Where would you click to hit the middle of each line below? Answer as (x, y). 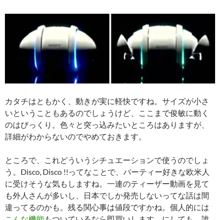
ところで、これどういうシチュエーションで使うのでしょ (107, 160)
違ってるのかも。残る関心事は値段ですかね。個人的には (107, 207)
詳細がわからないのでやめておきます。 (76, 136)
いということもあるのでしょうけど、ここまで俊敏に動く (107, 112)
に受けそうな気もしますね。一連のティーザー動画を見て (107, 183)
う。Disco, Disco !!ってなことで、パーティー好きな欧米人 (107, 171)
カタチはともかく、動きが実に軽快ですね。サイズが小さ (107, 101)
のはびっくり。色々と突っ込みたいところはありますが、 (107, 124)
